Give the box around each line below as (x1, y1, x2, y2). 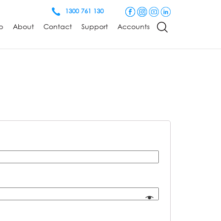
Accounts (117, 22, 149, 31)
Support (81, 22, 108, 31)
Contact (43, 22, 72, 31)
